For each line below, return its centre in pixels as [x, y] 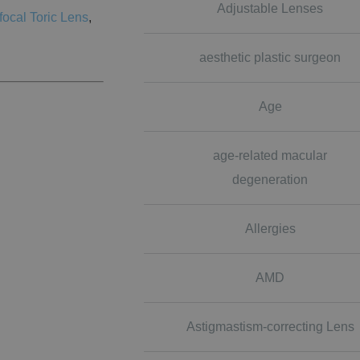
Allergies [270, 229]
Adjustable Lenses [270, 8]
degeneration [270, 180]
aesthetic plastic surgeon [270, 57]
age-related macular [270, 155]
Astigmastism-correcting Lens [270, 327]
